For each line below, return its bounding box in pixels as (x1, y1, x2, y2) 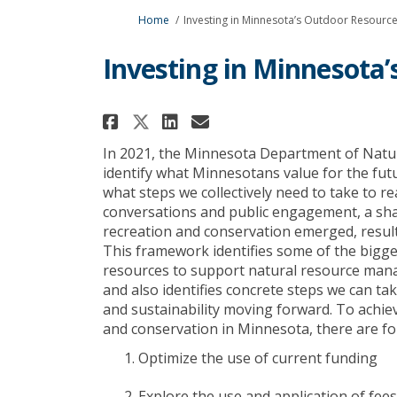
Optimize (137, 347, 198, 368)
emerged (293, 221, 354, 241)
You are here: (101, 11, 169, 27)
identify (102, 162, 152, 183)
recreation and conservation (102, 221, 294, 241)
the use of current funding (197, 347, 378, 368)
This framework (102, 240, 213, 261)
